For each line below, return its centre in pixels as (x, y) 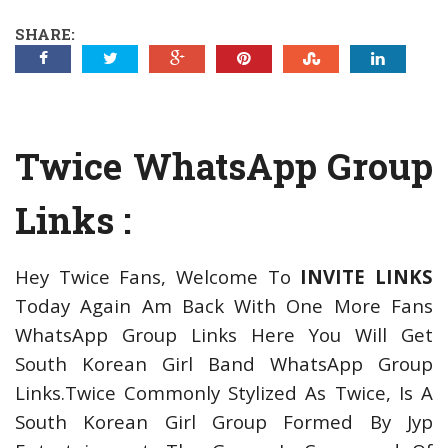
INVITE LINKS (367, 276)
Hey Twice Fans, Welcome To (158, 276)
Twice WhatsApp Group (224, 166)
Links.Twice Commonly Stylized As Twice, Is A (224, 392)
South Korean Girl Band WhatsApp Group (224, 363)
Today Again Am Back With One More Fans (224, 305)
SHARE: (45, 34)
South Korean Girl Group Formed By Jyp (224, 421)
